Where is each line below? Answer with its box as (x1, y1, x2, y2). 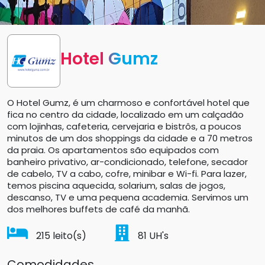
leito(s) (50, 229, 86, 243)
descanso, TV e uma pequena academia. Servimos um (7, 191, 248, 203)
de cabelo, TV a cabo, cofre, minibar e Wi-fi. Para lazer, (7, 167, 247, 180)
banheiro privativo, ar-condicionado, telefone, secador (7, 156, 248, 168)
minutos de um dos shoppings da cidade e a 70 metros (7, 132, 253, 144)
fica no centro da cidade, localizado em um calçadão (7, 108, 244, 121)
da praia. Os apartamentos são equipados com (7, 144, 219, 156)
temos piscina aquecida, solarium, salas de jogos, (7, 179, 225, 192)
